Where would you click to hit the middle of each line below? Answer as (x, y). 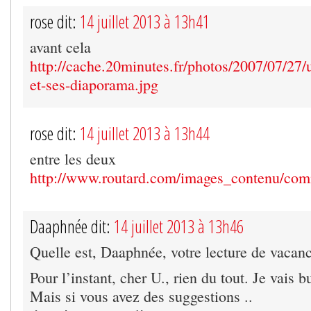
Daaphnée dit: (72, 226)
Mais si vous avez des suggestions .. (141, 296)
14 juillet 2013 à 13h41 (145, 21)
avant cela (60, 47)
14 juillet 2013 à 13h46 (179, 226)
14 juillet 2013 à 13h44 (145, 133)
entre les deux (73, 158)
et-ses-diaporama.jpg (94, 84)
